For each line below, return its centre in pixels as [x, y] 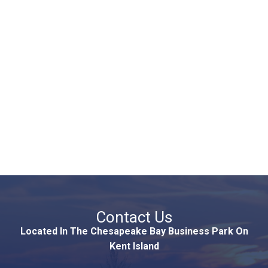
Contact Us [134, 217]
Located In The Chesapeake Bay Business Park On [134, 231]
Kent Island [134, 246]
